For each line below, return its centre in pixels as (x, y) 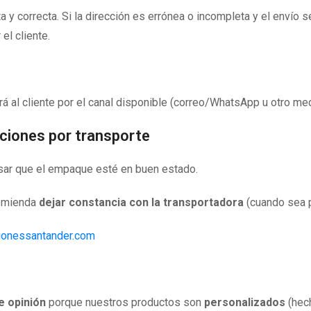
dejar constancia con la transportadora (141, 202)
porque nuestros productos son (125, 302)
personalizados (245, 302)
